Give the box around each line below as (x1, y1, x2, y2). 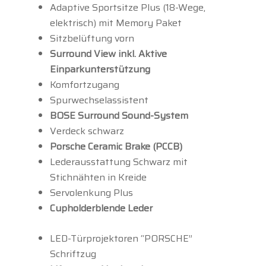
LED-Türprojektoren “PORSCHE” (50, 231, 192, 246)
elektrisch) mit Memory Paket (50, 15, 182, 31)
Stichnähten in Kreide (50, 170, 147, 185)
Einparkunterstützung (50, 62, 150, 77)
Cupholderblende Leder (50, 201, 153, 216)
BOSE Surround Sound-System (50, 108, 188, 123)
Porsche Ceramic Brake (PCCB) (50, 139, 182, 154)
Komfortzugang (50, 77, 119, 93)
